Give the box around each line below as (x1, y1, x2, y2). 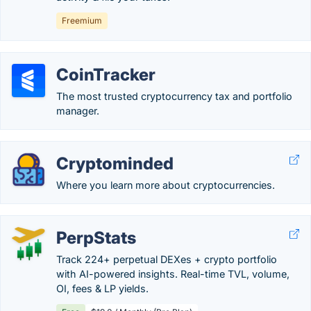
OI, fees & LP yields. (56, 283, 149, 294)
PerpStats (56, 228, 136, 248)
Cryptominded (56, 153, 174, 174)
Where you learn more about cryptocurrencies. (56, 179, 275, 191)
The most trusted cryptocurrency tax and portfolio (56, 90, 292, 102)
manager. (56, 105, 99, 117)
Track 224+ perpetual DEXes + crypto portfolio (56, 253, 277, 265)
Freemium (62, 15, 102, 26)
